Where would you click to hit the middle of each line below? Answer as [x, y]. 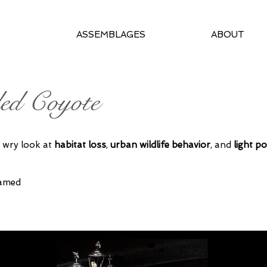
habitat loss [80, 145]
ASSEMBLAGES [111, 35]
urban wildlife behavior [160, 145]
